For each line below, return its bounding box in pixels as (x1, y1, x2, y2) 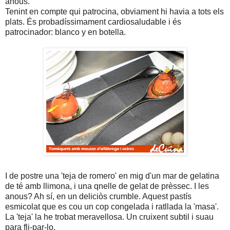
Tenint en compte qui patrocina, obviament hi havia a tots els (5, 7, 224, 16)
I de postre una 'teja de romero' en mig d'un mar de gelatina (5, 171, 219, 181)
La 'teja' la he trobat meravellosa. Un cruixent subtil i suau (5, 213, 214, 222)
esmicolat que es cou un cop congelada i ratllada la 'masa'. (5, 202, 219, 212)
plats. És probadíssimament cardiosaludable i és (5, 17, 181, 27)
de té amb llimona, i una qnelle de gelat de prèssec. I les (5, 182, 209, 191)
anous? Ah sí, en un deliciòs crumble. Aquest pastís (5, 192, 191, 201)
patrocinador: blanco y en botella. (5, 28, 126, 37)
